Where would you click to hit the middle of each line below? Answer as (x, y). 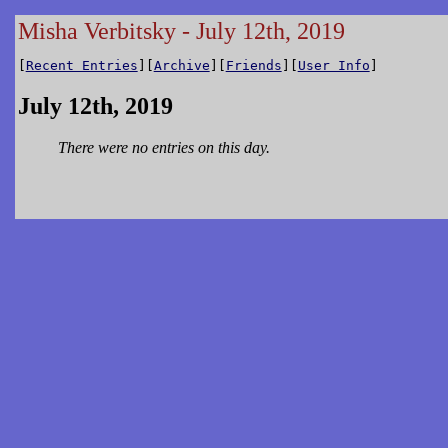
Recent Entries (81, 65)
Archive (181, 65)
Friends (253, 65)
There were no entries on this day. (163, 148)
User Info (333, 65)
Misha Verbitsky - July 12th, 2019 (181, 30)
